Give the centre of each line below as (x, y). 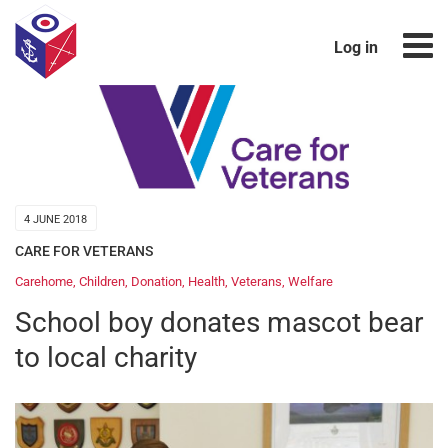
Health (206, 282)
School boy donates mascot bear (219, 323)
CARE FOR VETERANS (84, 250)
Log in (355, 47)
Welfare (310, 282)
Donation (156, 282)
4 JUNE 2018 (56, 219)
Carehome (44, 282)
